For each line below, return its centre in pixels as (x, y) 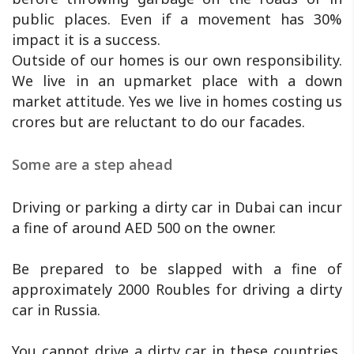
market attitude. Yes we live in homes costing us (177, 101)
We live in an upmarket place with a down (177, 80)
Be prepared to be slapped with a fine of (177, 268)
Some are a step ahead (92, 164)
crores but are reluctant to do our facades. (158, 121)
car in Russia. (56, 309)
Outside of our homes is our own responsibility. (177, 60)
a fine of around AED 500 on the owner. (144, 227)
